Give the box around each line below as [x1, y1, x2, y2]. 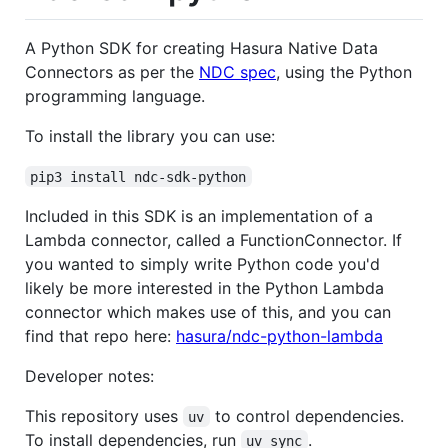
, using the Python [276, 61, 412, 82]
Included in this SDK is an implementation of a [25, 205, 373, 226]
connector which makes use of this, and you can [25, 301, 391, 322]
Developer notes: [25, 365, 154, 386]
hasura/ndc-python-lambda [176, 325, 383, 346]
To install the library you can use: [25, 125, 275, 146]
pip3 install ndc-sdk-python [30, 168, 247, 185]
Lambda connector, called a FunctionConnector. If [25, 229, 402, 250]
